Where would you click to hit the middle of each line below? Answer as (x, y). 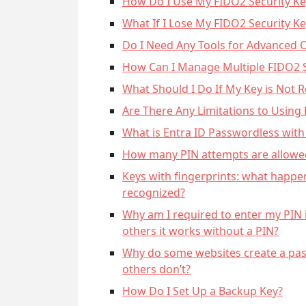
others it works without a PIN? (200, 231)
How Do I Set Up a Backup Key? (203, 291)
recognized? (154, 193)
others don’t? (156, 269)
